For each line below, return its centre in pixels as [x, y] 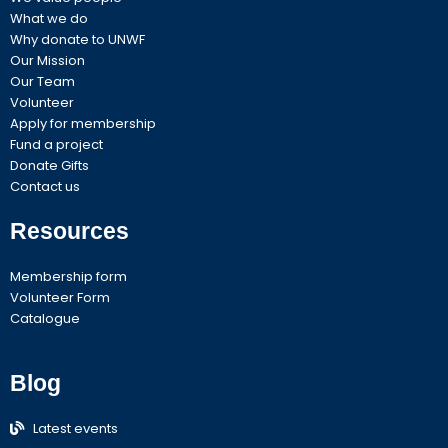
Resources [69, 230]
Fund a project [56, 144]
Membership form [68, 276]
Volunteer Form [60, 297]
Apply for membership [83, 123]
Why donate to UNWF [77, 39]
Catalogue [45, 318]
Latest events [75, 428]
